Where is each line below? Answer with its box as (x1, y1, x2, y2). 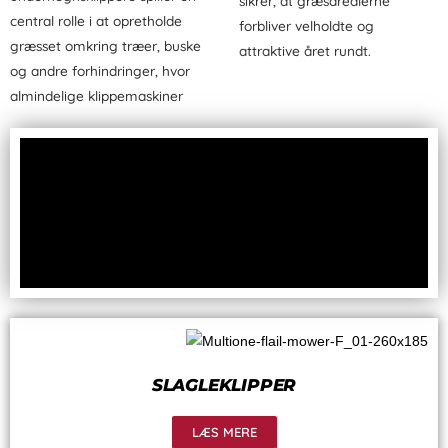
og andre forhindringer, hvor (10, 61, 190, 79)
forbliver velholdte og (239, 16, 374, 34)
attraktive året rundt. (239, 41, 371, 59)
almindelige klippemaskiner (10, 86, 183, 104)
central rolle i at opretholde (10, 11, 182, 29)
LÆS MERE (191, 423, 257, 440)
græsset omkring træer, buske (10, 36, 201, 54)
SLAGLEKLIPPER (151, 374, 297, 395)
